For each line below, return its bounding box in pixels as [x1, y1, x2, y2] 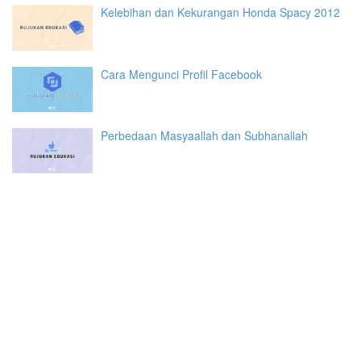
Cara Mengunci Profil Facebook [101, 65, 262, 82]
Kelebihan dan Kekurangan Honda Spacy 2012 [101, 4, 340, 21]
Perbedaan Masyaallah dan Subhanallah [101, 127, 308, 143]
